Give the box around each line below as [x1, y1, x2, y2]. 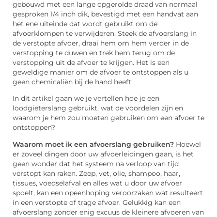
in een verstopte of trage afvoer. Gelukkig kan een [13, 198, 181, 206]
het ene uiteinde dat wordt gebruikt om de [13, 19, 157, 28]
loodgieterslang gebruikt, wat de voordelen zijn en [13, 104, 183, 112]
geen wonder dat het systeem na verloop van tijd [13, 159, 179, 168]
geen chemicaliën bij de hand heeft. [13, 77, 133, 86]
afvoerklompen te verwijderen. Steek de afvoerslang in [13, 29, 197, 37]
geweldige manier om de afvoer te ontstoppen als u [13, 68, 188, 76]
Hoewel [176, 140, 201, 148]
